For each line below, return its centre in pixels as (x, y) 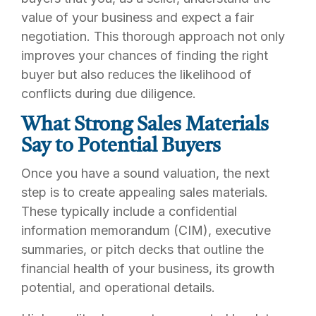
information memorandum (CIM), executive (146, 230)
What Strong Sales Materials (145, 126)
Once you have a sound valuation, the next (145, 173)
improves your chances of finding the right (145, 55)
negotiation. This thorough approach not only (153, 36)
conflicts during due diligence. (109, 93)
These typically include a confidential (129, 211)
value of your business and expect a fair (138, 17)
